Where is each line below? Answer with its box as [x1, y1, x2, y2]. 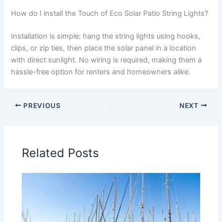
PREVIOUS [21, 101, 61, 110]
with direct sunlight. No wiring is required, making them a [11, 55, 202, 64]
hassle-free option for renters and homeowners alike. [11, 67, 191, 76]
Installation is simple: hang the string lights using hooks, [11, 31, 201, 41]
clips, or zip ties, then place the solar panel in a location [11, 43, 197, 53]
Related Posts [22, 146, 99, 161]
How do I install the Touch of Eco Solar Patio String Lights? [11, 8, 209, 18]
